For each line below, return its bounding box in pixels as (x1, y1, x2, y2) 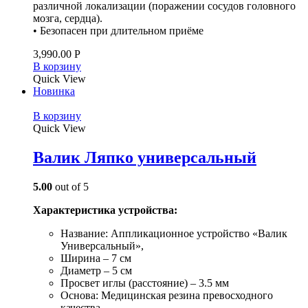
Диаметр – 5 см (60, 264, 132, 276)
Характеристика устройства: (33, 203, 180, 216)
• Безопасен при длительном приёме (33, 24, 203, 36)
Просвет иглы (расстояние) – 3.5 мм (60, 276, 229, 289)
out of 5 (52, 180, 89, 192)
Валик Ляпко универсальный (33, 148, 256, 166)
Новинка (33, 85, 75, 97)
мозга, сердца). (33, 12, 102, 24)
